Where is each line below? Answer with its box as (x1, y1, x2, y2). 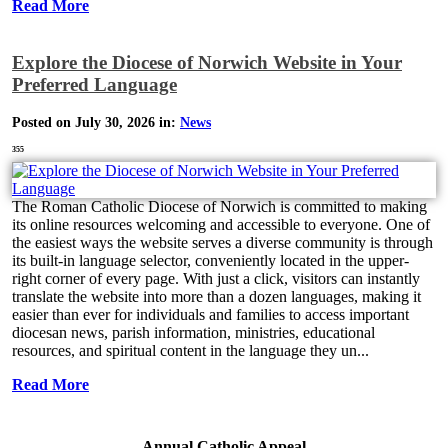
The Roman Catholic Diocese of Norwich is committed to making (12, 198, 427, 216)
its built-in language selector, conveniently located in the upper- (12, 252, 409, 270)
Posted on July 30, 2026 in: (12, 115, 180, 131)
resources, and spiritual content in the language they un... (12, 342, 369, 360)
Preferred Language (12, 74, 177, 96)
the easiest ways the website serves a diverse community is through (12, 234, 433, 252)
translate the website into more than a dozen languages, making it (12, 288, 421, 306)
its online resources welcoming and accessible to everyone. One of (12, 216, 430, 234)
